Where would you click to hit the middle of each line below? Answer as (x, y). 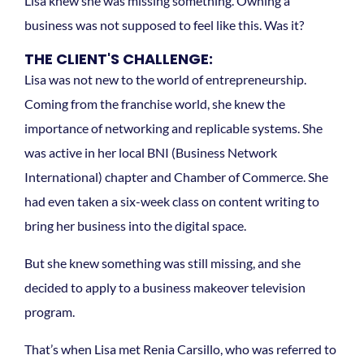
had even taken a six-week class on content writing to (172, 201)
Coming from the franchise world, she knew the (155, 103)
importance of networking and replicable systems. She (173, 128)
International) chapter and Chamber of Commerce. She (176, 176)
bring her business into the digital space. (135, 225)
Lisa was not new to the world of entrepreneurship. (165, 79)
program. (51, 311)
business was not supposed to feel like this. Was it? (164, 24)
